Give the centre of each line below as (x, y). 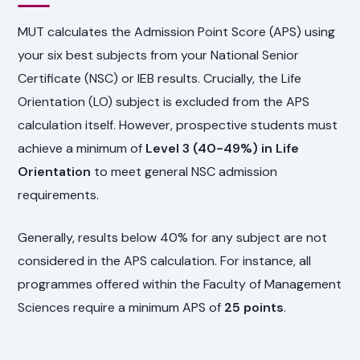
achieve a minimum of (82, 149)
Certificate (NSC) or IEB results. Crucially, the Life (160, 79)
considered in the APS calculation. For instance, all (165, 261)
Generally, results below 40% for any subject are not (173, 238)
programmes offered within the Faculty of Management (180, 284)
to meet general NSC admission (184, 172)
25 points (254, 308)
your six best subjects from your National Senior (159, 55)
